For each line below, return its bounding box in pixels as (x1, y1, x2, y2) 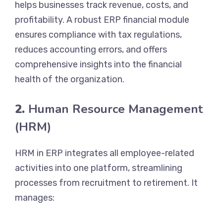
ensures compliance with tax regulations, (15, 29, 182, 40)
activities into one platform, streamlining (15, 162, 182, 173)
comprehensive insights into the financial (15, 58, 182, 70)
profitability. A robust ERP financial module (15, 14, 189, 25)
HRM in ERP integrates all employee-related (15, 147, 194, 159)
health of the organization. (15, 73, 124, 85)
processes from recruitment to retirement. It (15, 177, 198, 188)
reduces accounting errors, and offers (15, 44, 167, 55)
